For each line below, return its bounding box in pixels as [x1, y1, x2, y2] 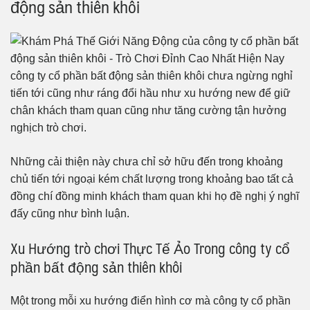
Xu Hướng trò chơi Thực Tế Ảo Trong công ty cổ [10, 236, 290, 261]
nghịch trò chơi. [10, 122, 86, 134]
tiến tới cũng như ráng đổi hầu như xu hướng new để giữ [10, 87, 291, 100]
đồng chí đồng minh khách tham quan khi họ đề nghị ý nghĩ [10, 190, 299, 203]
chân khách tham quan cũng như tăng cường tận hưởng [10, 104, 286, 117]
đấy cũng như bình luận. [10, 208, 129, 220]
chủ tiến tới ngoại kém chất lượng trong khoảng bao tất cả [10, 173, 293, 185]
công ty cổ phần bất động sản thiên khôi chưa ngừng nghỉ [10, 70, 293, 82]
